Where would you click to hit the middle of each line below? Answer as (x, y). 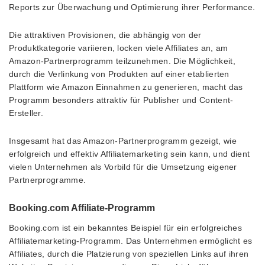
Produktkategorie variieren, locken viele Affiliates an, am (119, 48)
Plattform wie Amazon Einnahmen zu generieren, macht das (126, 87)
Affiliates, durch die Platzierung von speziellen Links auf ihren (129, 253)
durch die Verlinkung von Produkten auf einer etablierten (119, 74)
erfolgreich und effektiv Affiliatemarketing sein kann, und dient (130, 153)
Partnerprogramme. (48, 180)
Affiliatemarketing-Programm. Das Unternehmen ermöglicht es (131, 240)
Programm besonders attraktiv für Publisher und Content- (121, 100)
